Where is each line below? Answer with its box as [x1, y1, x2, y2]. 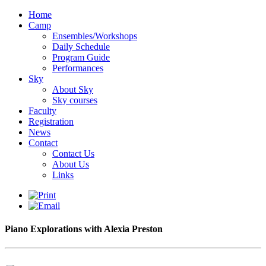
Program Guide [52, 52, 110, 62]
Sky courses [52, 95, 97, 105]
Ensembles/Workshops [52, 31, 137, 41]
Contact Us [52, 148, 94, 159]
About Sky [52, 84, 93, 94]
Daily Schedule [52, 42, 110, 52]
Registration [28, 116, 74, 126]
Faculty [28, 106, 56, 116]
